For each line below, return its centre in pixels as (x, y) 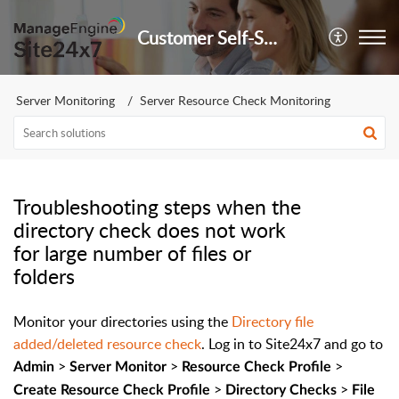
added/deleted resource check (107, 344)
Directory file (273, 322)
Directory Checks (281, 390)
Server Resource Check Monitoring (235, 100)
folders (44, 276)
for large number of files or (132, 253)
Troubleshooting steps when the (157, 207)
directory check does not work (150, 230)
